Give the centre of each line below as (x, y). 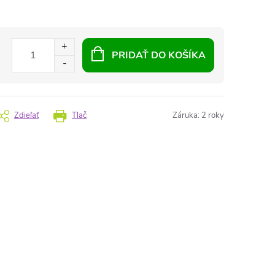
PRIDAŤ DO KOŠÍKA (158, 55)
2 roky (213, 115)
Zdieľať (26, 115)
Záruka (185, 115)
